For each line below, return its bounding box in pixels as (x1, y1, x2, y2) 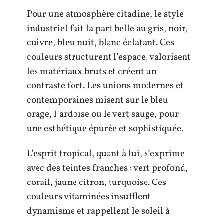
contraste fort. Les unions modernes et (27, 79, 184, 92)
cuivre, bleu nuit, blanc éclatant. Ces (27, 36, 174, 49)
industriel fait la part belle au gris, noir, (27, 22, 187, 35)
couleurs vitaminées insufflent (27, 190, 151, 204)
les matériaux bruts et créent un (27, 65, 157, 78)
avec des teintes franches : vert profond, (27, 162, 188, 175)
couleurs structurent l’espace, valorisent (27, 50, 191, 64)
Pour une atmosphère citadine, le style (27, 7, 184, 21)
